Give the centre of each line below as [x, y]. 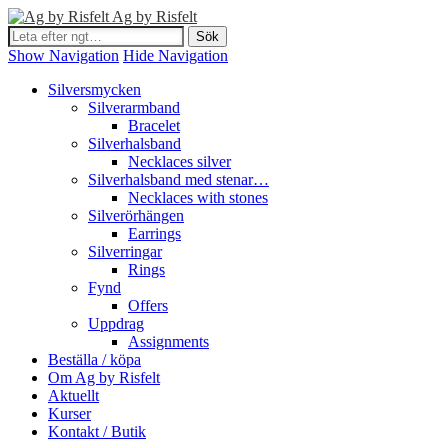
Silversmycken [94, 89]
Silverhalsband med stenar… [178, 179]
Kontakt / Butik [97, 431]
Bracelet [154, 125]
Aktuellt [73, 395]
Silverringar [125, 251]
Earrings [154, 233]
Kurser [69, 413]
